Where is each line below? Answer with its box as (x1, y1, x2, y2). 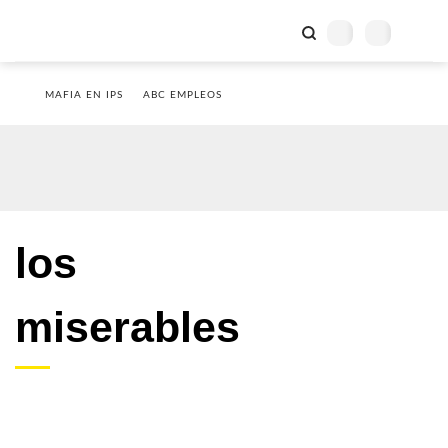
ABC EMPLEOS (143, 90, 222, 100)
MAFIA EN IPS (45, 90, 123, 100)
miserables (15, 303, 240, 351)
